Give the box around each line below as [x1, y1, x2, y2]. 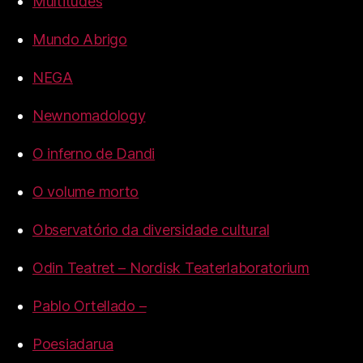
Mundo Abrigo [32, 31, 127, 49]
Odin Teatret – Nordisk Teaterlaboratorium [32, 259, 310, 277]
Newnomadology [32, 107, 146, 125]
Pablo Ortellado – [32, 297, 147, 315]
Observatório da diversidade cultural [32, 221, 270, 239]
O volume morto [32, 183, 139, 201]
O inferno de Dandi [32, 145, 156, 163]
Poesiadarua [32, 335, 114, 353]
